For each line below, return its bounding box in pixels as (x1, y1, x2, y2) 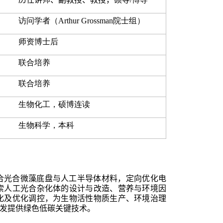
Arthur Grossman (58, 16, 113, 25)
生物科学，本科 (18, 120, 74, 129)
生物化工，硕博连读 (18, 100, 90, 109)
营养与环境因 (117, 184, 167, 193)
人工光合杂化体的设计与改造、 (4, 184, 118, 193)
